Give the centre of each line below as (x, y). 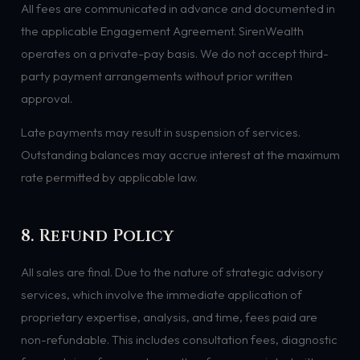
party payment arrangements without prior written (156, 76)
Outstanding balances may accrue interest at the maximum (180, 154)
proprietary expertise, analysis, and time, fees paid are (169, 317)
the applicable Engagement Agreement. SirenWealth (162, 31)
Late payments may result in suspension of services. (160, 132)
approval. (46, 99)
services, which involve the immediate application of (161, 294)
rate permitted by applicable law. (109, 177)
